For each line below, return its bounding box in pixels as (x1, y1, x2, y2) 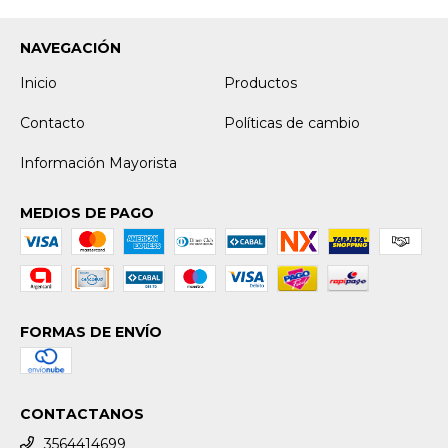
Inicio (20, 74, 57, 93)
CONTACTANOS (20, 405, 144, 424)
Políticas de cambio (224, 114, 360, 133)
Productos (224, 74, 297, 93)
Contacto (20, 114, 85, 133)
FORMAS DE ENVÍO (20, 323, 162, 342)
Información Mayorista (20, 154, 177, 173)
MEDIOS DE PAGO (20, 204, 154, 223)
